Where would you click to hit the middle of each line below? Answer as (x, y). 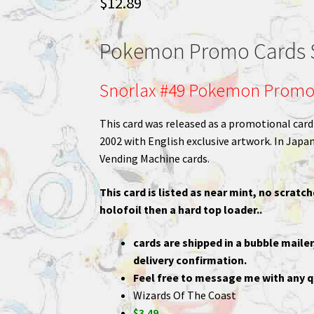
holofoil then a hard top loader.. (180, 209)
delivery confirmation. (190, 260)
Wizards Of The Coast (184, 295)
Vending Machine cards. (154, 158)
